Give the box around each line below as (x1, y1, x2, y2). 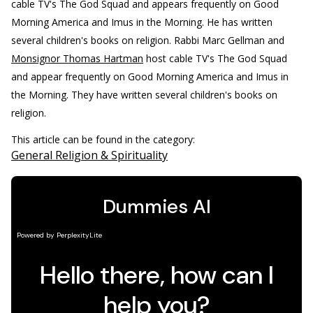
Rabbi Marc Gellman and (174, 34, 284, 47)
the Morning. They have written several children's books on (11, 88, 277, 101)
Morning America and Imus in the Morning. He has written (11, 15, 272, 29)
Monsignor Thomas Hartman (11, 52, 143, 65)
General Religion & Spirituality (11, 147, 168, 163)
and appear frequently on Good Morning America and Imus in (11, 70, 289, 83)
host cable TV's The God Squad (143, 52, 287, 65)
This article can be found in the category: (11, 133, 198, 146)
